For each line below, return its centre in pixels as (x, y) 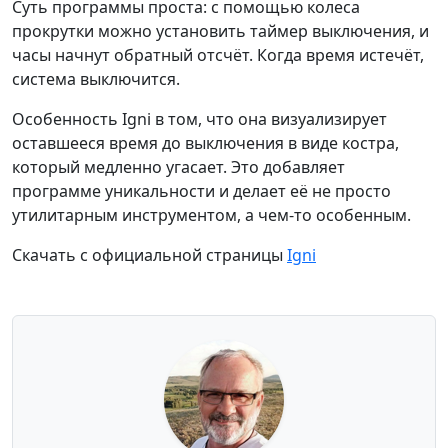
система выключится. (96, 79)
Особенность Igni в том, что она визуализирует (199, 119)
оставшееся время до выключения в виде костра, (205, 143)
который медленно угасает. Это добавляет (178, 167)
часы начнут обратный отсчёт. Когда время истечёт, (218, 55)
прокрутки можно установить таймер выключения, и (220, 31)
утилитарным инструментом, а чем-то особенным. (211, 215)
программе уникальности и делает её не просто (201, 191)
